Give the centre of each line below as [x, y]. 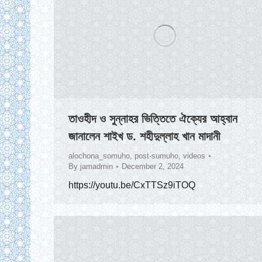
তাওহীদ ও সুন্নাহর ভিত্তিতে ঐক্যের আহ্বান [153, 119]
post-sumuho [156, 156]
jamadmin [96, 167]
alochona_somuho [99, 156]
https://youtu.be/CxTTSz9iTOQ [132, 185]
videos [194, 156]
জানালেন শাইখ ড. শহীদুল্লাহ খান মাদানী [144, 137]
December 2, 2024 [153, 167]
